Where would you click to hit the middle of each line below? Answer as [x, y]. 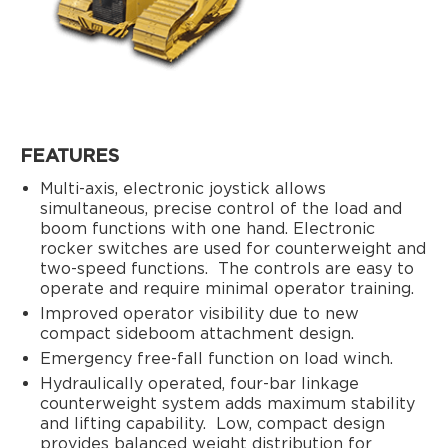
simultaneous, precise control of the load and [221, 208]
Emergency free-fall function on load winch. [216, 358]
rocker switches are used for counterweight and [233, 248]
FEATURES [69, 155]
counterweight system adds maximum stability [227, 403]
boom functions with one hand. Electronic [207, 228]
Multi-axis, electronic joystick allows [183, 188]
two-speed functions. [124, 268]
